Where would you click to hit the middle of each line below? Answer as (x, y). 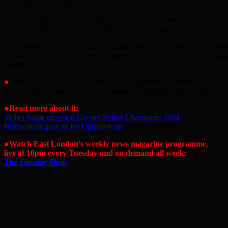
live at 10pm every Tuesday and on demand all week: (95, 153)
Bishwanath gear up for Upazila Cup (63, 127)
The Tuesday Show (36, 162)
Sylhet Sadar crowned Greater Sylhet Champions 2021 (92, 118)
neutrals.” (19, 65)
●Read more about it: (41, 108)
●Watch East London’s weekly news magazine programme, (106, 144)
